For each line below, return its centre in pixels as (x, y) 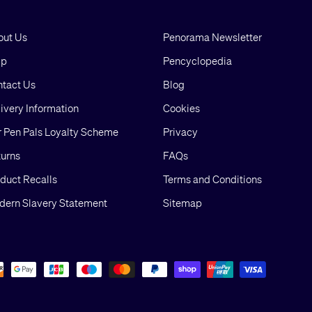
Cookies (181, 108)
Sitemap (182, 203)
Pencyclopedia (197, 61)
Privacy (180, 132)
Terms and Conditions (212, 179)
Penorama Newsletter (212, 37)
